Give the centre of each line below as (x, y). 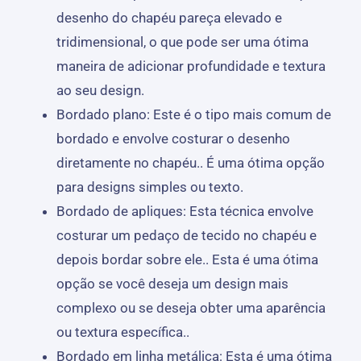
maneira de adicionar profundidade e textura (191, 66)
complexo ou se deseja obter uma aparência (191, 307)
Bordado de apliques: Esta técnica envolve (185, 211)
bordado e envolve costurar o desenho (173, 138)
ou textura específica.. (122, 332)
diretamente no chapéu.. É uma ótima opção (190, 162)
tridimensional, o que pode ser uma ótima (182, 41)
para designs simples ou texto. (149, 187)
